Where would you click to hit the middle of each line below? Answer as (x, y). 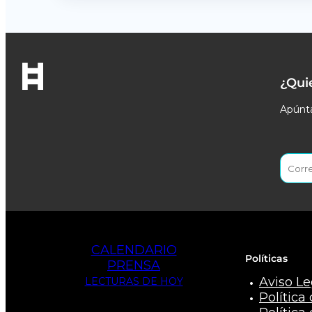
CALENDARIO (134, 250)
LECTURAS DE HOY (134, 282)
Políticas (266, 259)
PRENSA (134, 266)
